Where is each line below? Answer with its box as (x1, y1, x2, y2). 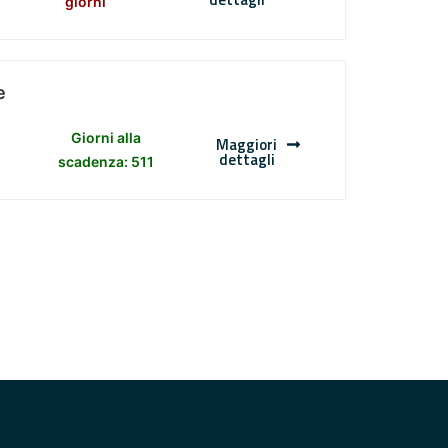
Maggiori (216, 133, 278, 157)
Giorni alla (71, 129, 142, 147)
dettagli (218, 148, 275, 172)
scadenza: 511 (58, 153, 155, 171)
